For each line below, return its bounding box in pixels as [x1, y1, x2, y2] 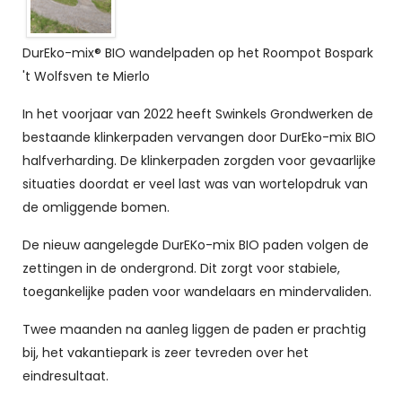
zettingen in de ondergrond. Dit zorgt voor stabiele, [22, 258, 340, 277]
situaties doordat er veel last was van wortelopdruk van [22, 174, 368, 193]
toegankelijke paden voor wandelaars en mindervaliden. [22, 282, 379, 301]
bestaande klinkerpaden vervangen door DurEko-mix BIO [22, 127, 376, 146]
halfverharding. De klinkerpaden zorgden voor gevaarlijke [22, 151, 376, 170]
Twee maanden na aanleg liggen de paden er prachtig [22, 319, 366, 338]
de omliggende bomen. [22, 197, 173, 216]
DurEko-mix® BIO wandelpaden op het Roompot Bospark [22, 43, 373, 62]
